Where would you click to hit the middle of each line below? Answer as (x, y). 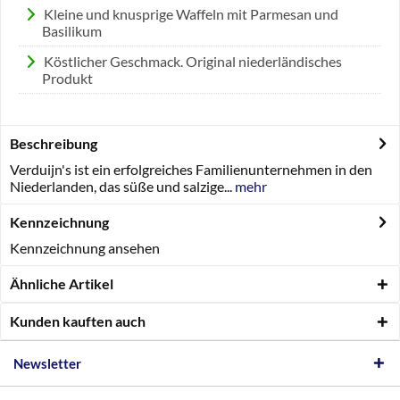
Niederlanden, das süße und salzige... (121, 186)
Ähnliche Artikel (62, 283)
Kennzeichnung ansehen (85, 248)
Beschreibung (54, 143)
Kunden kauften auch (78, 321)
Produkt (67, 78)
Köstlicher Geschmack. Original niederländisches (192, 61)
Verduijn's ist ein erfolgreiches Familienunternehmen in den (191, 169)
